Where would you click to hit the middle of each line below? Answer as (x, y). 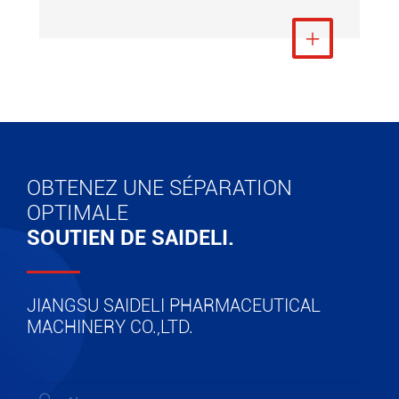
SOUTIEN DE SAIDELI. (130, 238)
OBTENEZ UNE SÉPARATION (159, 188)
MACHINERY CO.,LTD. (110, 327)
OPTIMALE (77, 213)
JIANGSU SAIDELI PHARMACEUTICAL (174, 305)
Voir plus (292, 38)
